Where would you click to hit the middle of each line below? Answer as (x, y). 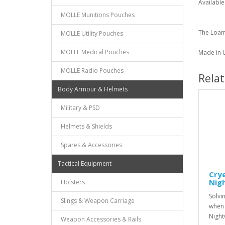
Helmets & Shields (85, 126)
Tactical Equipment (85, 163)
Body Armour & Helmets (93, 89)
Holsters (71, 182)
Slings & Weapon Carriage (96, 201)
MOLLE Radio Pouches (91, 71)
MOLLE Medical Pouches (93, 52)
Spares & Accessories (90, 145)
